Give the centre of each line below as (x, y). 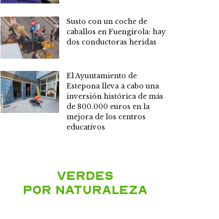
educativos (86, 127)
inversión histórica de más (115, 96)
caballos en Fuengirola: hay (116, 32)
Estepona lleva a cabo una (113, 86)
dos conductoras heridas (111, 42)
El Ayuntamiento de (102, 76)
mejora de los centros (106, 117)
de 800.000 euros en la (108, 106)
